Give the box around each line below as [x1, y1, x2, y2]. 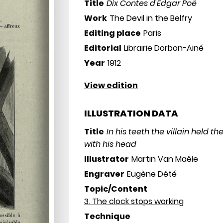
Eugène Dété [127, 168, 177, 180]
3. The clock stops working [84, 196, 184, 207]
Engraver [84, 168, 125, 180]
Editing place [84, 27, 141, 39]
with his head [84, 138, 137, 150]
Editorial [84, 42, 122, 54]
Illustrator [84, 153, 129, 165]
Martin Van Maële [131, 153, 199, 165]
